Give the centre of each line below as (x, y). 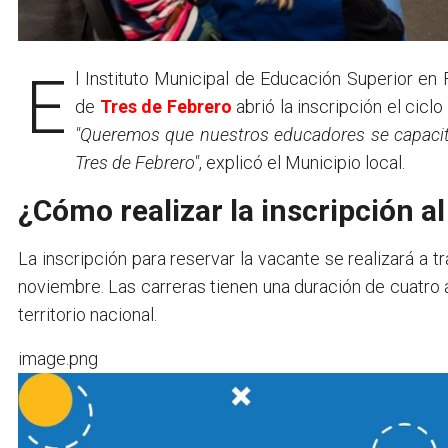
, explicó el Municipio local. (302, 162)
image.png (58, 358)
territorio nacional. (87, 314)
